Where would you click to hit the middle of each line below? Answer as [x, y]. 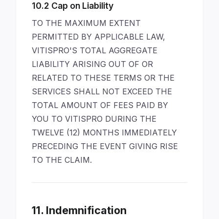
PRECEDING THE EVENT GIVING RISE [105, 146]
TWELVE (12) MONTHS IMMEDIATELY [104, 132]
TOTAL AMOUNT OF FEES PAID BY [100, 105]
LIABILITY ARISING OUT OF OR [92, 64]
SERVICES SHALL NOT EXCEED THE [102, 91]
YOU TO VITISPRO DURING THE [94, 119]
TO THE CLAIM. [62, 160]
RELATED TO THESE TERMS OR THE [103, 78]
